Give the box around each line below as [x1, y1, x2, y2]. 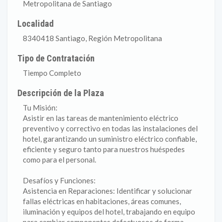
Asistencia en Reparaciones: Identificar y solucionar [23, 186, 192, 195]
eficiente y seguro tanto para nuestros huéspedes [23, 145, 185, 154]
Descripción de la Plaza [17, 88, 105, 98]
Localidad [17, 18, 54, 29]
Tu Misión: [23, 103, 57, 112]
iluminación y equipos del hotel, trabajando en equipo [23, 207, 195, 216]
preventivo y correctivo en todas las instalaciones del [23, 124, 198, 133]
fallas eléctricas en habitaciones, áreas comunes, [23, 197, 181, 206]
